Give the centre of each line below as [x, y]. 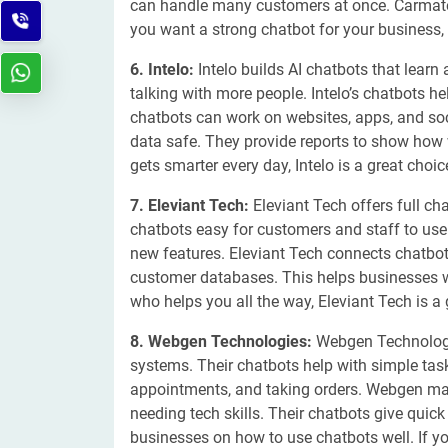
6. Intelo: [162, 69]
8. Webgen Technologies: [223, 341]
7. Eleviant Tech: [189, 205]
